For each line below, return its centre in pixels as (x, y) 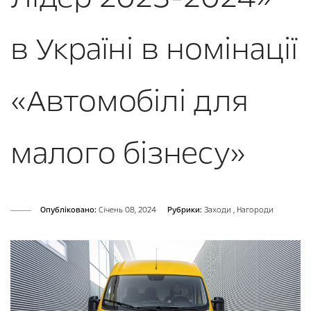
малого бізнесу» (128, 153)
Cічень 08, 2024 (126, 210)
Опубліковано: (68, 210)
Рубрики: (185, 210)
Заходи (219, 210)
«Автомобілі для (129, 101)
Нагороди (255, 210)
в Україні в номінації (154, 49)
